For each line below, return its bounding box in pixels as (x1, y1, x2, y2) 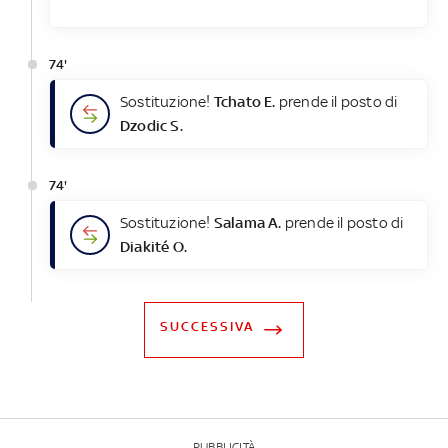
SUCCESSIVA (159, 319, 254, 335)
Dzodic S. (119, 117, 183, 135)
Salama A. (213, 214, 282, 232)
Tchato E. (213, 93, 276, 111)
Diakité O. (119, 238, 187, 256)
